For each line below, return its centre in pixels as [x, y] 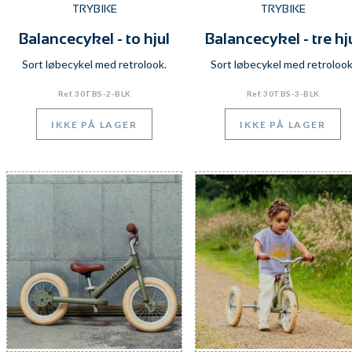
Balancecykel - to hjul [94, 38]
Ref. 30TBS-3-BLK [283, 93]
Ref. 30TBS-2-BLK [94, 93]
